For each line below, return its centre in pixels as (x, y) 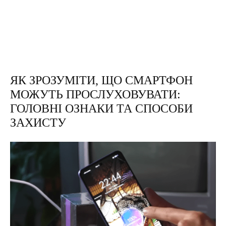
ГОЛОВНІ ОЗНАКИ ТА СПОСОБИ (101, 108)
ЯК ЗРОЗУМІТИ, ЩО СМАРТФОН (101, 80)
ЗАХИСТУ (38, 123)
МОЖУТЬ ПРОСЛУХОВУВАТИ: (95, 94)
